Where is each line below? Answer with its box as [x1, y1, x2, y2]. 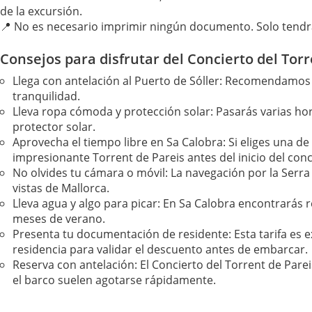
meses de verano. [13, 211, 105, 226]
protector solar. [13, 119, 95, 134]
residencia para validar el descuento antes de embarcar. [13, 242, 308, 257]
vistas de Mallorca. [13, 180, 109, 196]
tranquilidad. [13, 88, 80, 104]
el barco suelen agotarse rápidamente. [13, 272, 216, 288]
